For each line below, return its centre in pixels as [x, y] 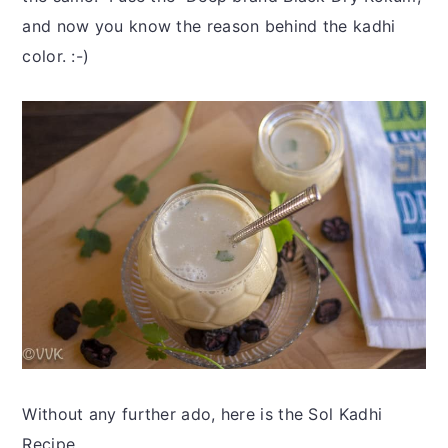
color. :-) [56, 55]
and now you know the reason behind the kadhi [209, 25]
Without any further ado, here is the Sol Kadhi [202, 414]
